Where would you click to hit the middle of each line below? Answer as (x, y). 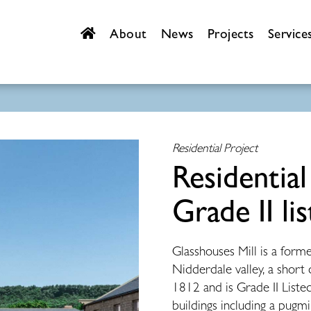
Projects (230, 33)
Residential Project (215, 148)
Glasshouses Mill (214, 251)
